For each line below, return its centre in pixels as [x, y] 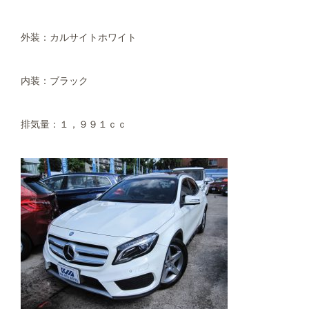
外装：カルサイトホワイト [79, 37]
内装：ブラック [54, 80]
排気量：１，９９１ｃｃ [74, 124]
